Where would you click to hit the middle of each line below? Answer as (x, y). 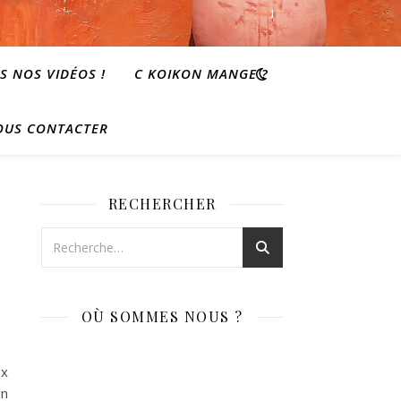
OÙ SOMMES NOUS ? (162, 316)
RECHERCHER (162, 204)
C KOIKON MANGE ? (201, 73)
